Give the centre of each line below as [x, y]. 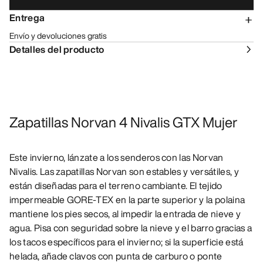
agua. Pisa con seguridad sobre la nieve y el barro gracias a [131, 228]
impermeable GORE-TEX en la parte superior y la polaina [127, 200]
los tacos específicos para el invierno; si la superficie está [127, 242]
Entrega [27, 18]
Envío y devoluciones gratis [58, 36]
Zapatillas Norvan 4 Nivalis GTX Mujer [124, 122]
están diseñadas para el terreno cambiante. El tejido [116, 186]
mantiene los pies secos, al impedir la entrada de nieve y [125, 214]
